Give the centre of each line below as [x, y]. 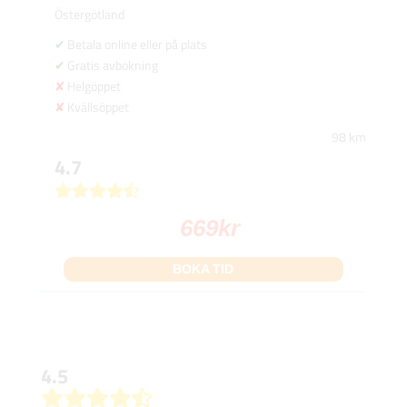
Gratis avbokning [112, 65]
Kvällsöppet [98, 107]
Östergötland [89, 15]
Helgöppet [94, 86]
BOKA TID [203, 269]
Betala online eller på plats [137, 45]
